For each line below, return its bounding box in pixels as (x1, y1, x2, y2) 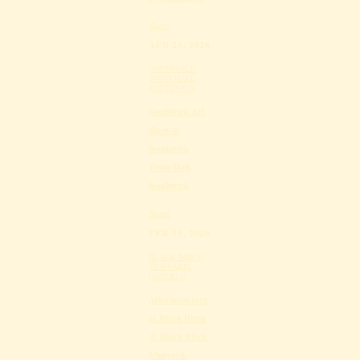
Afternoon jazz (149, 292, 208, 307)
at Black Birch (149, 311, 207, 325)
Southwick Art (149, 104, 206, 119)
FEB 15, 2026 (149, 225, 211, 239)
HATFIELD (149, 272, 187, 281)
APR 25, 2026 (149, 37, 211, 51)
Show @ (149, 123, 182, 137)
